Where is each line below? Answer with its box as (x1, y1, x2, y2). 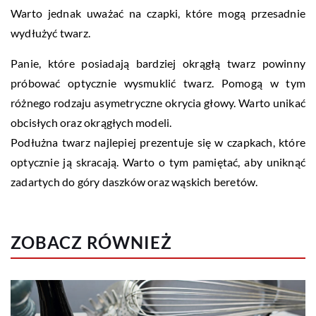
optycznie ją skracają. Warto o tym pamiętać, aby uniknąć (11, 155, 305, 169)
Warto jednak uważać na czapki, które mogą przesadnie (11, 6, 305, 20)
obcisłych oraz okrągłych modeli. (11, 116, 172, 130)
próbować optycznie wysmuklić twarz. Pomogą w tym (11, 76, 305, 90)
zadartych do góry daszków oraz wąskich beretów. (11, 175, 258, 189)
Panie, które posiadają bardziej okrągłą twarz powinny (11, 56, 305, 71)
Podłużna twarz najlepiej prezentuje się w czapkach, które (11, 135, 305, 150)
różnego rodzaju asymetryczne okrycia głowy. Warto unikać (11, 96, 305, 110)
